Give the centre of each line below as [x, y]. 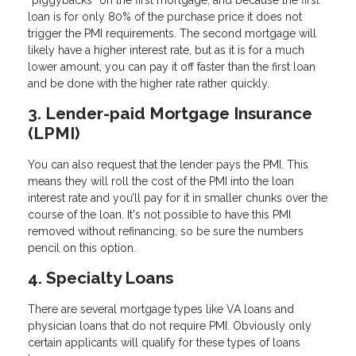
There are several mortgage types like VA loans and [161, 309]
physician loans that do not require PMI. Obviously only [170, 325]
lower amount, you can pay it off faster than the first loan [172, 66]
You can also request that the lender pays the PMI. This [168, 164]
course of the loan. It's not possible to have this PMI [159, 214]
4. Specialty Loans [101, 277]
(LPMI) [54, 133]
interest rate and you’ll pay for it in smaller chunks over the [178, 197]
